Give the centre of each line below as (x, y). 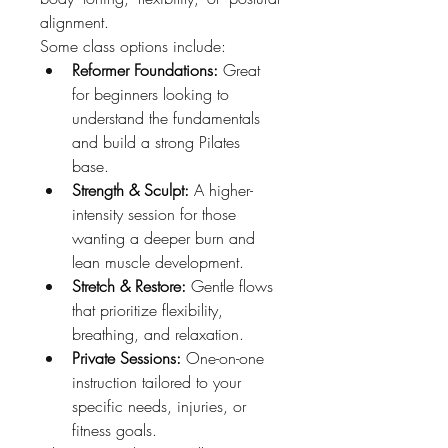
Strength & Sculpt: (130, 189)
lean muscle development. (158, 261)
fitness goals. (114, 429)
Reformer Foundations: (145, 69)
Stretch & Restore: (129, 285)
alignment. (74, 21)
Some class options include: (133, 45)
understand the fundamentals (166, 117)
